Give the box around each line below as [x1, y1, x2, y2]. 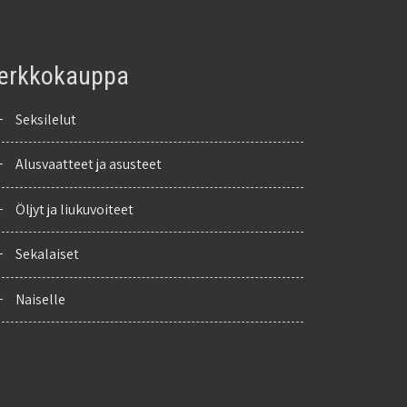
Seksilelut [15, 109, 76, 129]
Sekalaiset [15, 244, 79, 264]
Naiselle [15, 289, 65, 309]
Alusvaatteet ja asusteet [15, 154, 162, 174]
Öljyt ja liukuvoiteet [15, 199, 134, 219]
